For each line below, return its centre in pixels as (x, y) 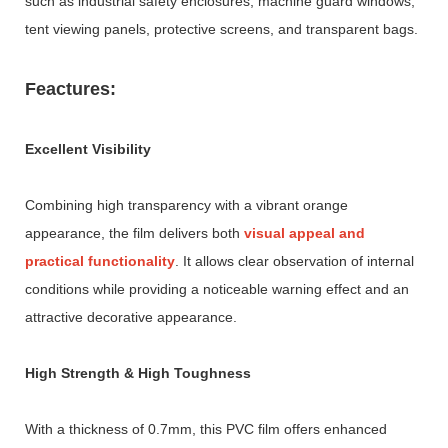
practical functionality (100, 260)
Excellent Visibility (88, 148)
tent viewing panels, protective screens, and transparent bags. (221, 28)
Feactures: (70, 88)
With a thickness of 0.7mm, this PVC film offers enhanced (206, 428)
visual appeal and (304, 232)
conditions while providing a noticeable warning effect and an (217, 288)
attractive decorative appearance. (131, 316)
